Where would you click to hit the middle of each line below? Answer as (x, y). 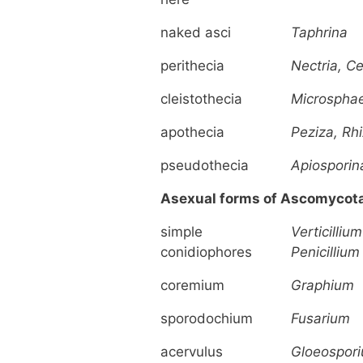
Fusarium (320, 318)
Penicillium (325, 252)
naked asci (196, 32)
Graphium (322, 285)
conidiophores (206, 252)
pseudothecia (205, 165)
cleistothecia (201, 98)
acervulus (192, 351)
